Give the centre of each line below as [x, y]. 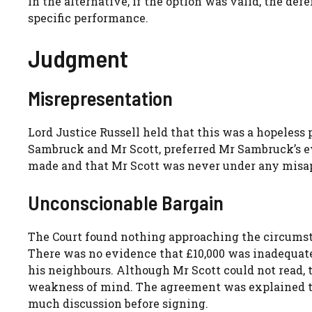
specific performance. [88, 17]
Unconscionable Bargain [126, 202]
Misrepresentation [100, 97]
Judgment [78, 57]
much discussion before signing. [118, 303]
